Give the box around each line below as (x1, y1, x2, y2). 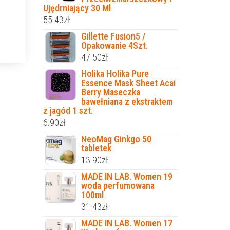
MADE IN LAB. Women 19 (81, 170, 172, 182)
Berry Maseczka (81, 86, 140, 98)
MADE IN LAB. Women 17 (81, 217, 172, 228)
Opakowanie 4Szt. (81, 40, 148, 51)
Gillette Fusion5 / (81, 30, 145, 42)
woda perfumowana (81, 180, 155, 191)
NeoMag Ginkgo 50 (81, 133, 151, 144)
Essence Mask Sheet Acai (81, 77, 176, 88)
